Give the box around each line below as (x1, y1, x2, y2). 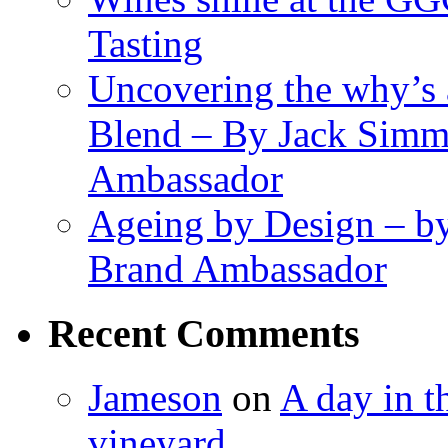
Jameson (88, 376, 222, 420)
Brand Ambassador (88, 246, 387, 290)
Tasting (88, 21, 203, 65)
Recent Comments (48, 310, 360, 356)
